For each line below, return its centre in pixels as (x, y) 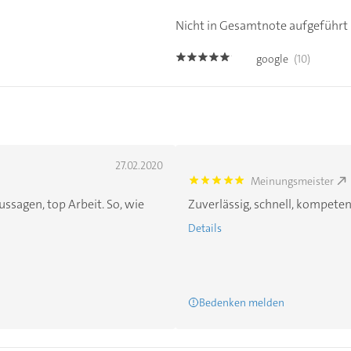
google (272, 59)
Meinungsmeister (292, 181)
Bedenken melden (242, 302)
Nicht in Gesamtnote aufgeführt (262, 25)
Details (205, 228)
